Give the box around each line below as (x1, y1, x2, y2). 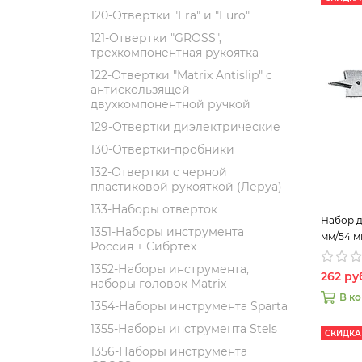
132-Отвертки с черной (90, 165, 227, 179)
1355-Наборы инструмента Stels (90, 322, 277, 336)
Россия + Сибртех (90, 239, 196, 254)
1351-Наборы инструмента (90, 225, 244, 239)
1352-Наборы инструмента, (90, 262, 249, 276)
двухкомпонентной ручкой (90, 97, 250, 112)
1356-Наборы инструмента (90, 344, 247, 359)
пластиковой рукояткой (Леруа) (90, 179, 282, 194)
